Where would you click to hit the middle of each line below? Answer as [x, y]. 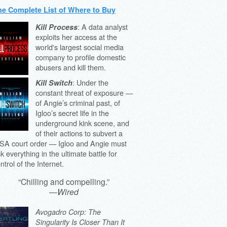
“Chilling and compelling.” [64, 181]
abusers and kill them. [71, 67]
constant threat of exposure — [84, 92]
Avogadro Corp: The [68, 212]
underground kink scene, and [83, 123]
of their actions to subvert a [79, 133]
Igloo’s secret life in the [72, 112]
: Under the [91, 82]
